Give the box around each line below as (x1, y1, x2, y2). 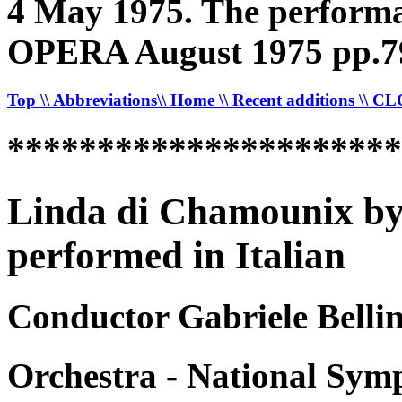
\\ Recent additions (219, 91, 359, 110)
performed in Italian (7, 233, 345, 276)
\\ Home (157, 91, 219, 110)
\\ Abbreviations (40, 91, 157, 110)
